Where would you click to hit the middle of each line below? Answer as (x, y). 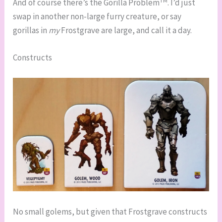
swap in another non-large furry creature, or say (97, 17)
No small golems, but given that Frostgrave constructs (110, 212)
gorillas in (31, 30)
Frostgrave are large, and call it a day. (126, 30)
